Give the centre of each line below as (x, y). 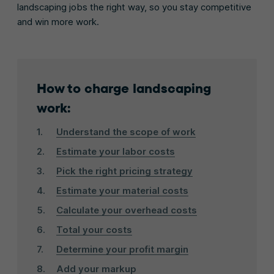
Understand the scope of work (126, 132)
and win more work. (58, 22)
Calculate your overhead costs (127, 210)
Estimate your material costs (122, 191)
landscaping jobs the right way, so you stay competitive (134, 7)
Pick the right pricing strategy (124, 171)
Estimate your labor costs (116, 151)
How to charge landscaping (124, 88)
